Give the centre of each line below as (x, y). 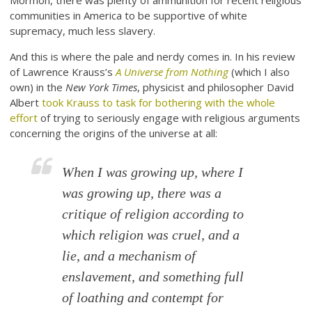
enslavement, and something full (153, 277)
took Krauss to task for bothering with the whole (159, 103)
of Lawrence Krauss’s (63, 72)
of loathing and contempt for (143, 298)
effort (24, 118)
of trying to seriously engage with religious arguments (169, 118)
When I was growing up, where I (153, 172)
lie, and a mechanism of (129, 256)
